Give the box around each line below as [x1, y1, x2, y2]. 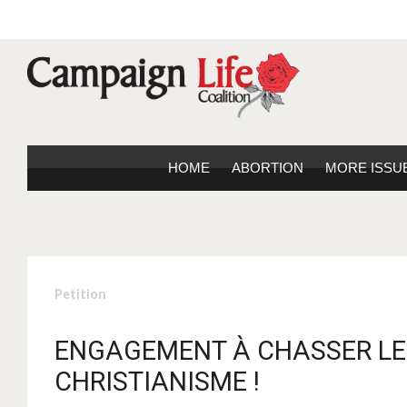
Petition [55, 286, 106, 303]
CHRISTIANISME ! [55, 366, 260, 398]
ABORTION [232, 160, 303, 176]
